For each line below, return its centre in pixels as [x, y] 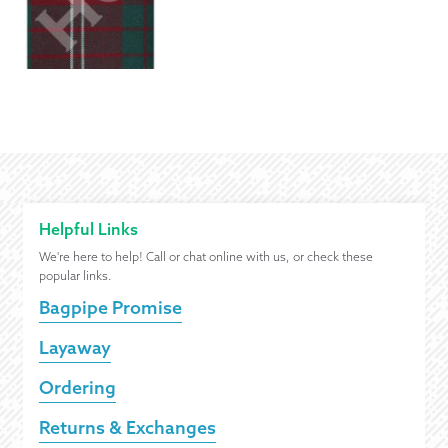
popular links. [75, 276]
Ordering [77, 388]
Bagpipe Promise [110, 308]
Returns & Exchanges [127, 428]
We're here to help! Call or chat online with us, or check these [205, 257]
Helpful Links [88, 229]
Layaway [74, 348]
